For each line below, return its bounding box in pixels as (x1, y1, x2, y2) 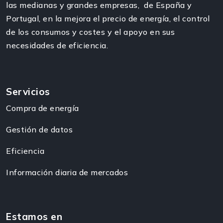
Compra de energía (6, 103, 79, 113)
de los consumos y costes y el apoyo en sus (6, 26, 175, 37)
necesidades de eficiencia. (6, 40, 108, 50)
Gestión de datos (6, 124, 73, 134)
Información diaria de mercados (6, 167, 128, 177)
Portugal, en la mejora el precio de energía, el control (6, 13, 210, 23)
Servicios (6, 85, 50, 98)
